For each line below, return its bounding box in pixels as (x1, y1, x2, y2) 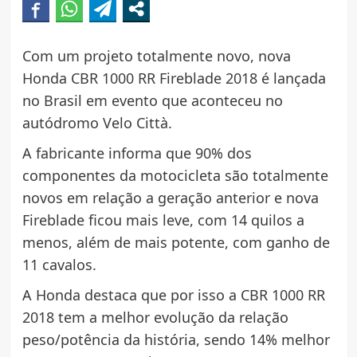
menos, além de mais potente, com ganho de (22, 232, 330, 252)
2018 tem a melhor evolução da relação (22, 307, 288, 327)
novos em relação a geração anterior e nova (22, 187, 319, 207)
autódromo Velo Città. (22, 112, 172, 132)
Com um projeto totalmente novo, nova (22, 45, 291, 65)
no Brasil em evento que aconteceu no (22, 90, 283, 110)
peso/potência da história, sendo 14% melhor (22, 329, 330, 349)
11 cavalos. (22, 254, 96, 274)
